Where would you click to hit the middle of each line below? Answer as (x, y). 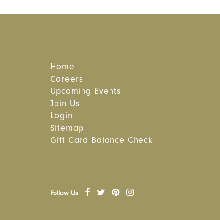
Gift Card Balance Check (101, 141)
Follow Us (64, 194)
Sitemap (67, 129)
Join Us (65, 105)
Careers (67, 80)
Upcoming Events (85, 92)
